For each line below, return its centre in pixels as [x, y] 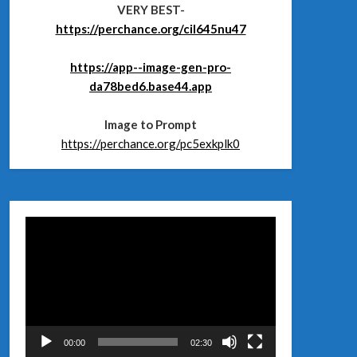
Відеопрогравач [72, 226]
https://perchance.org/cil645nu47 [151, 29]
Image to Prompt [151, 124]
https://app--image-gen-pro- [151, 67]
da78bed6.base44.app [151, 86]
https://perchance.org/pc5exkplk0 [151, 143]
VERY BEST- [151, 10]
